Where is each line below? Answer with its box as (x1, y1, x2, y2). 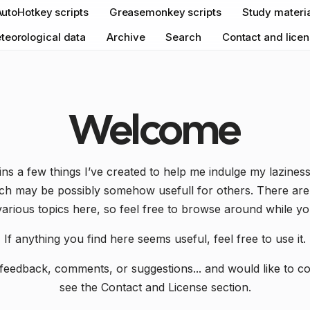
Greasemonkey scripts (109, 6, 221, 19)
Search (165, 30, 201, 44)
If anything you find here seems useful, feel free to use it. (4, 232, 306, 246)
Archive (107, 30, 145, 44)
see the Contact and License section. (59, 280, 251, 294)
